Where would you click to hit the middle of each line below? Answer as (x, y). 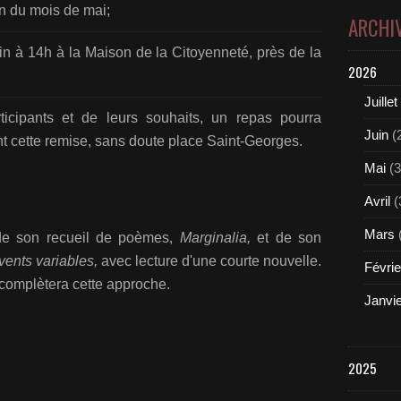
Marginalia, (218, 238)
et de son (290, 238)
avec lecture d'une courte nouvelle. (211, 261)
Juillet (381, 102)
